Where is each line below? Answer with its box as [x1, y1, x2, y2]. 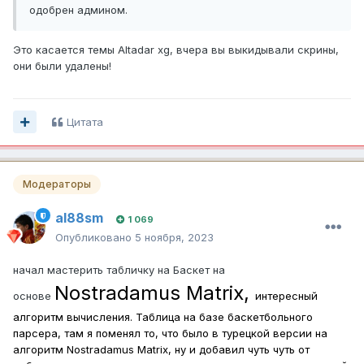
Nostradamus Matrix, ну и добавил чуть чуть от [67, 342, 310, 356]
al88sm [55, 209, 103, 226]
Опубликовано [55, 230, 135, 244]
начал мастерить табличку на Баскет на [13, 262, 225, 276]
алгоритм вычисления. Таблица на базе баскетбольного [13, 310, 313, 323]
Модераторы [23, 177, 91, 190]
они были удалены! [13, 58, 111, 72]
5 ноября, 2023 [135, 230, 214, 244]
